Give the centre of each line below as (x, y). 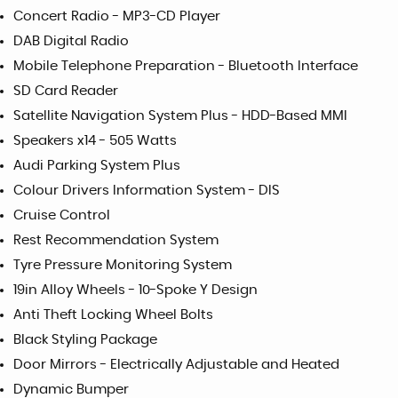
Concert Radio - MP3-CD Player (117, 16)
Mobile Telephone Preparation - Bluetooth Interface (186, 66)
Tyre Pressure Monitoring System (123, 265)
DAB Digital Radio (71, 41)
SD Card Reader (66, 91)
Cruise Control (62, 215)
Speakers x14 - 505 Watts (95, 140)
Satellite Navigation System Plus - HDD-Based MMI (180, 115)
